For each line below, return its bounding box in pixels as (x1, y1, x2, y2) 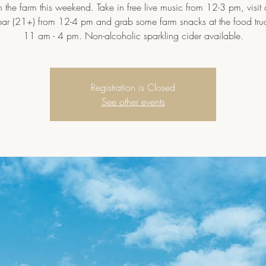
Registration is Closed (91, 81, 175, 94)
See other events (101, 95, 165, 108)
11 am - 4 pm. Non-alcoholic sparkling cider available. (23, 29, 243, 42)
